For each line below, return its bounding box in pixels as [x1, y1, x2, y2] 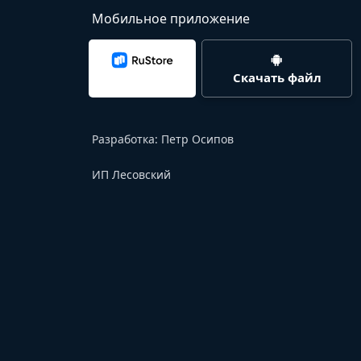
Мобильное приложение [92, 10, 250, 28]
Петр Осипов [161, 131, 234, 147]
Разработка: [92, 131, 161, 147]
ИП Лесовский [92, 167, 171, 183]
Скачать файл [232, 69, 322, 86]
